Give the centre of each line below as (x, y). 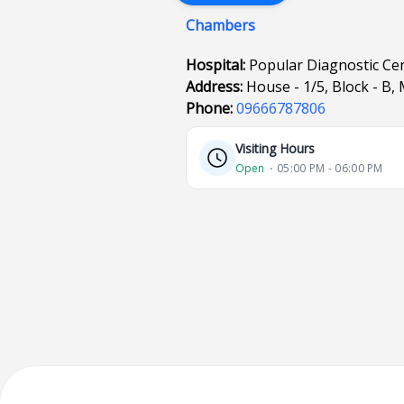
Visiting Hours (275, 148)
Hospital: (218, 65)
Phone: (211, 108)
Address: (216, 87)
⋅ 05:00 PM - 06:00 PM (326, 168)
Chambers (221, 25)
